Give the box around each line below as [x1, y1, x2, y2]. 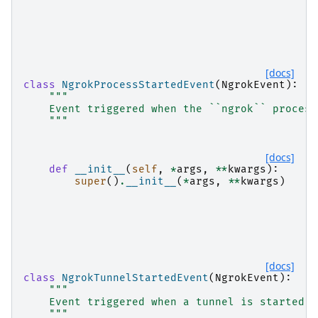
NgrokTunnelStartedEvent [62, 271, 209, 284]
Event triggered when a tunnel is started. [23, 295, 311, 308]
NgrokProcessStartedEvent [62, 78, 215, 91]
